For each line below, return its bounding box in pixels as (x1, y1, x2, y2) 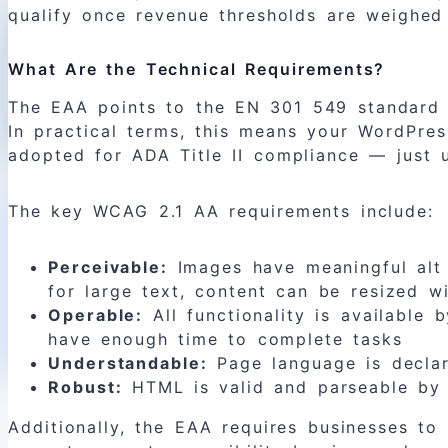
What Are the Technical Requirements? (8, 59, 386, 80)
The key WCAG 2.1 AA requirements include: (8, 201, 435, 222)
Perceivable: (48, 257, 169, 278)
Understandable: (48, 353, 208, 374)
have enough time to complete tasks (48, 329, 404, 350)
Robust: (48, 377, 123, 398)
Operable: (48, 305, 144, 326)
